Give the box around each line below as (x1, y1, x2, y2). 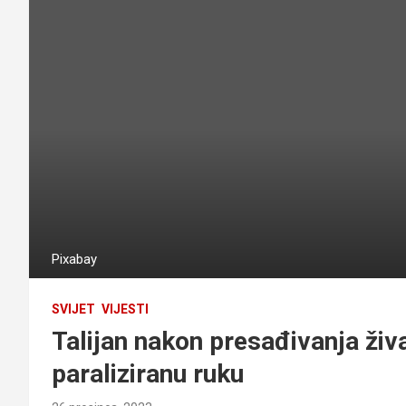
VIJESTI (101, 301, 149, 316)
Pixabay (52, 250, 97, 267)
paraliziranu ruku (52, 358, 244, 389)
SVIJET (52, 301, 95, 316)
